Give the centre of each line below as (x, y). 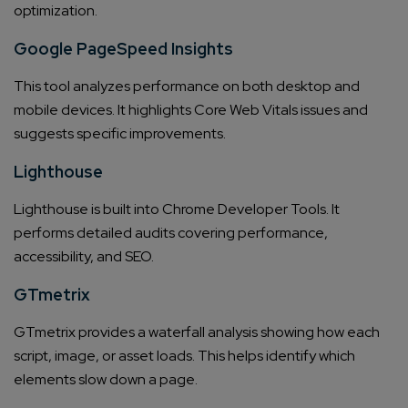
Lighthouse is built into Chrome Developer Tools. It (177, 209)
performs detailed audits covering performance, (171, 233)
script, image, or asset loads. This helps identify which (184, 356)
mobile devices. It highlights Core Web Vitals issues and (191, 110)
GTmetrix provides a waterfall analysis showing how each (197, 332)
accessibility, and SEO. (84, 257)
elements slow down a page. (106, 380)
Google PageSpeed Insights (123, 49)
